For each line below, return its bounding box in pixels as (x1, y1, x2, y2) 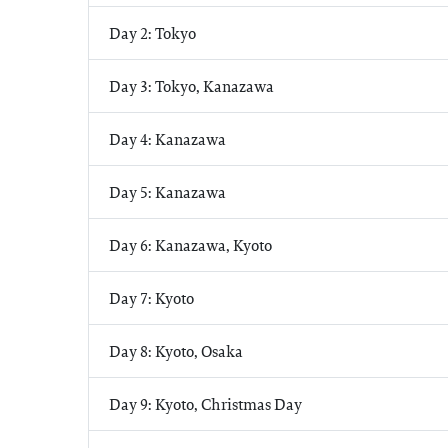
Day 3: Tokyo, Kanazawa (109, 75, 274, 97)
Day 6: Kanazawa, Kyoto (109, 234, 272, 256)
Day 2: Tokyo (109, 22, 196, 44)
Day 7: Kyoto (109, 287, 194, 309)
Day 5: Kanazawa (109, 181, 226, 203)
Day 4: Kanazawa (109, 128, 226, 150)
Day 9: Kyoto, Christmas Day (109, 393, 302, 415)
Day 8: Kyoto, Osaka (109, 340, 243, 362)
